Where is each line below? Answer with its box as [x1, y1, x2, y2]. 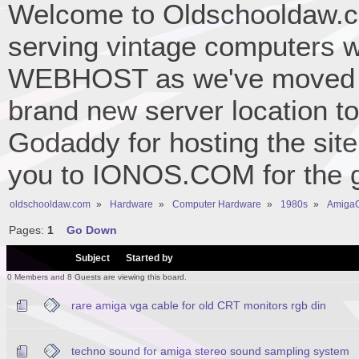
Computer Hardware [171, 198, 261, 210]
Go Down [66, 224, 117, 237]
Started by [126, 252, 173, 263]
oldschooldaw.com [10, 198, 91, 210]
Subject [75, 252, 110, 263]
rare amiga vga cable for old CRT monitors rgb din [71, 298, 326, 312]
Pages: [8, 224, 47, 237]
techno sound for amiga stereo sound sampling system [71, 344, 349, 357]
